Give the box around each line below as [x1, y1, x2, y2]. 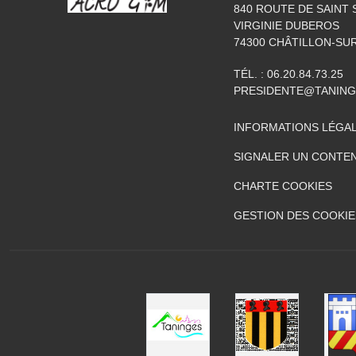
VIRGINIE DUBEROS [234, 19, 339, 32]
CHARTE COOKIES [234, 180, 332, 192]
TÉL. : [234, 68, 267, 80]
